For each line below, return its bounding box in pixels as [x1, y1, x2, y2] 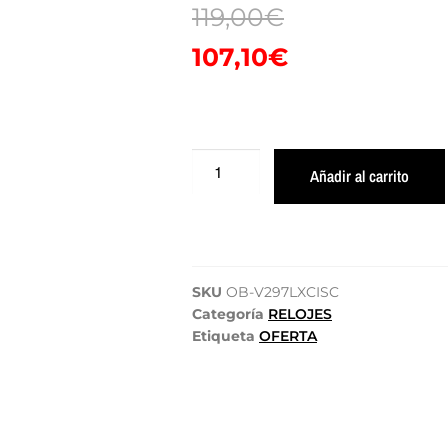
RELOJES [268, 304, 332, 323]
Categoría [192, 304, 264, 323]
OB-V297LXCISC [226, 282, 339, 301]
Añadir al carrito [309, 164, 409, 187]
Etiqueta [192, 326, 255, 345]
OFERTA [259, 326, 317, 345]
